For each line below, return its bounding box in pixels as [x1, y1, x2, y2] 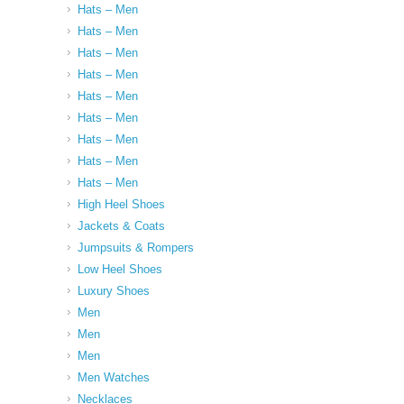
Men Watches [78, 371, 150, 385]
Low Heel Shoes [78, 262, 162, 277]
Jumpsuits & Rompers [78, 241, 194, 255]
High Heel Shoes [78, 197, 165, 212]
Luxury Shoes [78, 284, 150, 298]
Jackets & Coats [78, 219, 165, 234]
